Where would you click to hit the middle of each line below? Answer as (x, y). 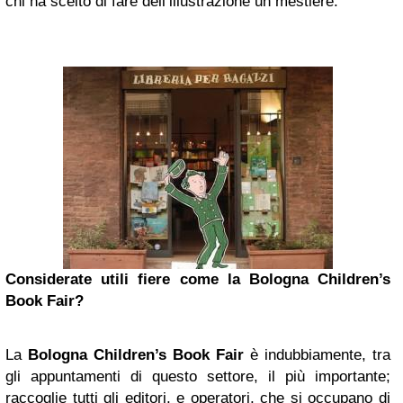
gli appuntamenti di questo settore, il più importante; (198, 376)
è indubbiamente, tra (317, 355)
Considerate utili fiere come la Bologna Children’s (198, 279)
